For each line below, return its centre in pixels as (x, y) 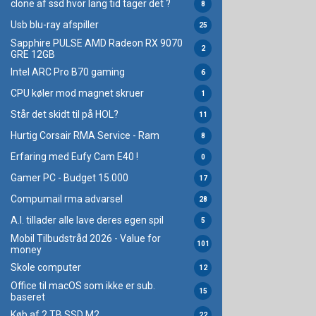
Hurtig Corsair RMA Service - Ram (85, 136)
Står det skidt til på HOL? (65, 115)
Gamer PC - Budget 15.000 (69, 178)
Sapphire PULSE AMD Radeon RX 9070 (97, 43)
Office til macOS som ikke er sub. (83, 285)
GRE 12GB (33, 54)
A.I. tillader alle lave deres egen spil (87, 220)
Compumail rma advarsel (67, 199)
